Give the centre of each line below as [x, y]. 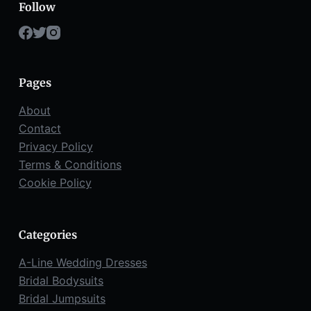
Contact [40, 128]
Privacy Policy [56, 146]
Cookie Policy [55, 182]
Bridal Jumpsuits [62, 298]
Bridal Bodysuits [61, 280]
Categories [48, 234]
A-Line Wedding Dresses [83, 262]
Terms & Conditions [70, 164]
